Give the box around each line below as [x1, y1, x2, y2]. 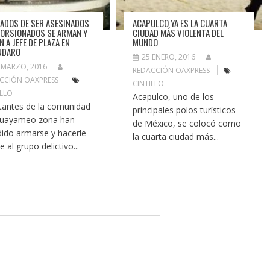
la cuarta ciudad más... [133, 130, 219, 142]
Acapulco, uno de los [133, 90, 215, 102]
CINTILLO [133, 78, 165, 89]
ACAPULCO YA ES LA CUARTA [133, 16, 228, 30]
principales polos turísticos [133, 104, 236, 116]
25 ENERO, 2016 [142, 51, 196, 62]
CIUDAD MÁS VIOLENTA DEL [133, 25, 224, 39]
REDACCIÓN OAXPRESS [133, 64, 210, 75]
